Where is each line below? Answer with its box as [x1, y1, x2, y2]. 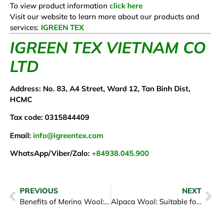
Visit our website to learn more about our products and [10, 11, 199, 21]
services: [10, 22, 39, 32]
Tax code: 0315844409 [10, 112, 89, 122]
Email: [10, 130, 33, 140]
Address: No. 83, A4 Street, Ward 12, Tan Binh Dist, [10, 83, 190, 93]
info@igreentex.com [33, 130, 103, 140]
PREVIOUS [20, 186, 58, 196]
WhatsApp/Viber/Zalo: [10, 148, 92, 158]
